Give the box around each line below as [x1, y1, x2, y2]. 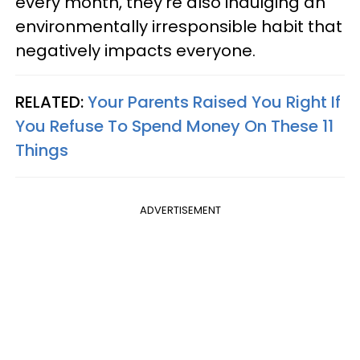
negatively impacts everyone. [15, 39, 256, 62]
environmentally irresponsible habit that [15, 14, 342, 38]
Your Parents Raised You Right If [88, 90, 341, 113]
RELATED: [15, 90, 88, 113]
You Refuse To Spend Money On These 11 [15, 114, 333, 137]
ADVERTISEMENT [139, 202, 221, 218]
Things [15, 138, 68, 162]
